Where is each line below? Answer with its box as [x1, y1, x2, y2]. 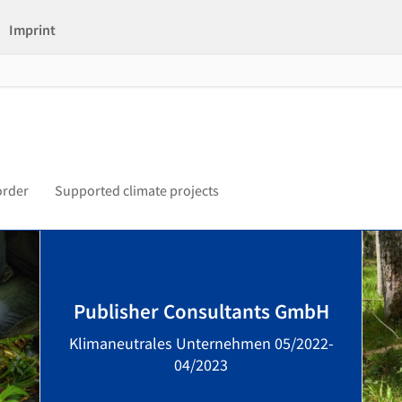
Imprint [9, 21, 56, 39]
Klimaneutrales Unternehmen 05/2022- [68, 333, 334, 354]
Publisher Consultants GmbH [73, 298, 329, 324]
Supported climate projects [55, 181, 219, 199]
